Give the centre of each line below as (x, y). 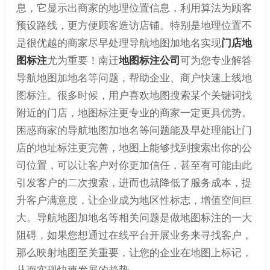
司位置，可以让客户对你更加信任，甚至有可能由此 (134, 165)
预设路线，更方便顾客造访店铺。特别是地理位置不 (134, 25)
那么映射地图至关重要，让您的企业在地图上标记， (134, 252)
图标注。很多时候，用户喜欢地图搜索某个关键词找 (134, 95)
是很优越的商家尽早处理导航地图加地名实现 (118, 42)
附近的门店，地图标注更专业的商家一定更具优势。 (134, 112)
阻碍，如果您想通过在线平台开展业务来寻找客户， (134, 235)
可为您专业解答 (216, 60)
